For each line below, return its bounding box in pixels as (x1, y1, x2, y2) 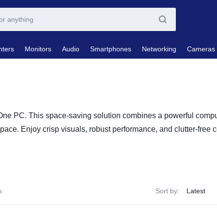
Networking (142, 45, 176, 53)
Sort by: (155, 187, 179, 195)
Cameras (187, 45, 215, 53)
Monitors (25, 45, 51, 53)
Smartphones (90, 45, 131, 53)
